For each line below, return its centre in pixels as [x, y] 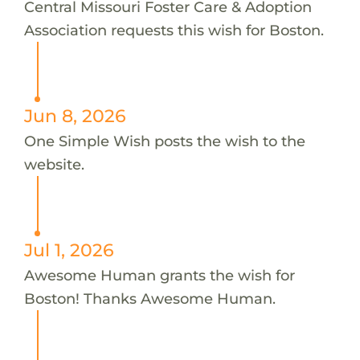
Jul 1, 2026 [69, 250]
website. [54, 164]
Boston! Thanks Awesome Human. [149, 298]
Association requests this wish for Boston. [174, 30]
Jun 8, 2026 [75, 115]
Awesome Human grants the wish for [159, 275]
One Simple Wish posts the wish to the [164, 141]
